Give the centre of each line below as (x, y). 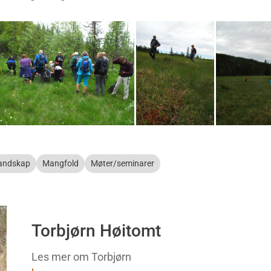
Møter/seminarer (122, 164)
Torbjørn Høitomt (96, 230)
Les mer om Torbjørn (81, 256)
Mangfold (60, 164)
